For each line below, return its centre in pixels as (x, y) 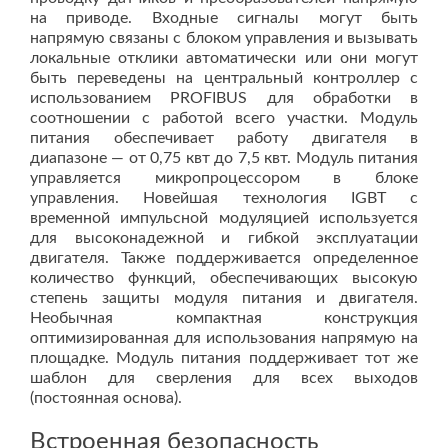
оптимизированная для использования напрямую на (224, 338)
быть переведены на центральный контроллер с (224, 78)
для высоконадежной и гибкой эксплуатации (224, 238)
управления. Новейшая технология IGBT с (224, 198)
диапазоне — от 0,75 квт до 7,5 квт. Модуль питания (224, 158)
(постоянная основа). (106, 398)
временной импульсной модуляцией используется (224, 218)
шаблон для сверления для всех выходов (224, 378)
